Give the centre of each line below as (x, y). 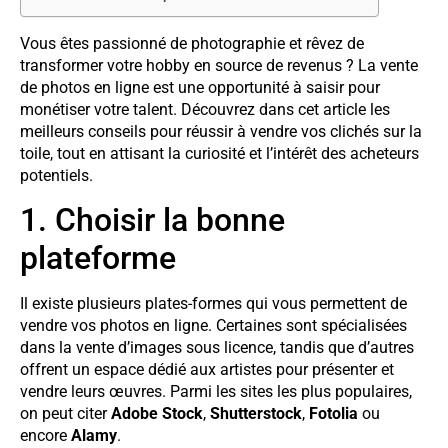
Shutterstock (256, 414)
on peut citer (65, 414)
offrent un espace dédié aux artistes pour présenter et (207, 370)
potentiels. (56, 176)
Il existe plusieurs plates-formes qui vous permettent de (213, 304)
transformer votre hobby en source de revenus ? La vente (219, 66)
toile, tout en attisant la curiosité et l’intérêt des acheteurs (219, 154)
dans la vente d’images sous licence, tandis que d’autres (217, 348)
